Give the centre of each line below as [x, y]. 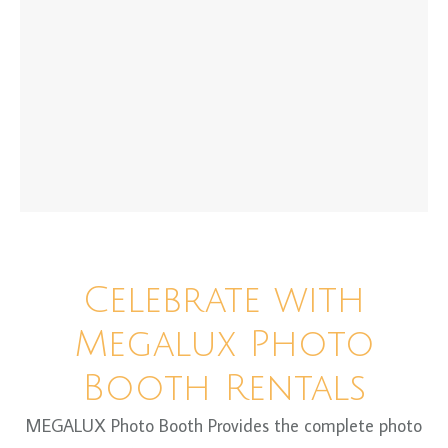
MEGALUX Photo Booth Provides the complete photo [224, 425]
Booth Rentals [224, 388]
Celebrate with [224, 300]
